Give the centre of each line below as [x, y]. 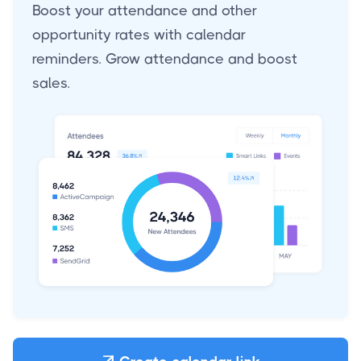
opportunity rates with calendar [139, 34]
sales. [51, 83]
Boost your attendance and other [145, 10]
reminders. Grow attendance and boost [165, 58]
